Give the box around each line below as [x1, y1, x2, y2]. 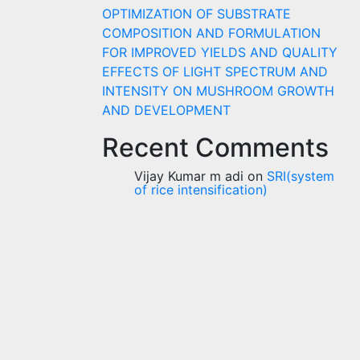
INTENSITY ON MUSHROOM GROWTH [102, 82, 334, 99]
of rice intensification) [134, 181, 268, 198]
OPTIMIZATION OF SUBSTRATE [102, 5, 291, 22]
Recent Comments [102, 131, 329, 163]
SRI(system [267, 167, 334, 184]
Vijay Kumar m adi [134, 167, 243, 184]
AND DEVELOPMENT [102, 101, 231, 118]
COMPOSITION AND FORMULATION [102, 24, 321, 41]
